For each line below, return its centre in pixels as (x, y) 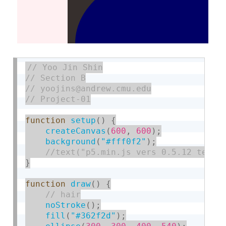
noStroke (66, 205)
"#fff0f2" (124, 141)
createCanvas (76, 131)
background (71, 141)
